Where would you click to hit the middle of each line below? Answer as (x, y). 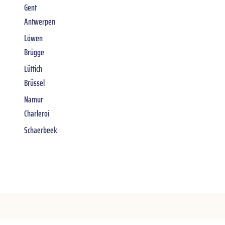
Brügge (34, 52)
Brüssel (34, 83)
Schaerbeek (41, 130)
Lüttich (33, 69)
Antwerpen (40, 21)
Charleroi (37, 113)
